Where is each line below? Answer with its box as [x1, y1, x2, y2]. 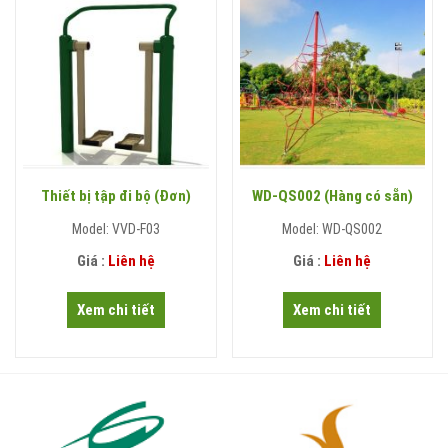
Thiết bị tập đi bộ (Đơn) [40, 187, 191, 206]
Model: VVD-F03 [71, 221, 160, 238]
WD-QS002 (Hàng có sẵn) [251, 187, 413, 206]
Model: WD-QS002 [282, 221, 383, 238]
